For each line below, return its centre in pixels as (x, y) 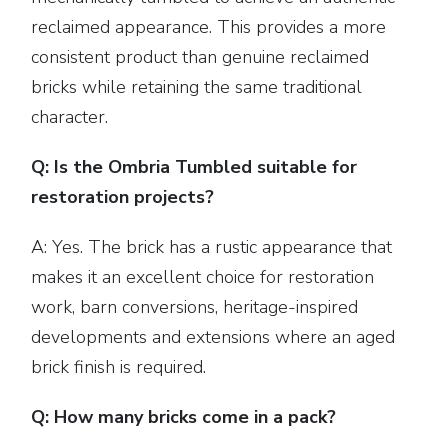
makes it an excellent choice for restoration (203, 277)
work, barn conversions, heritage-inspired (195, 307)
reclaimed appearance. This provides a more (209, 27)
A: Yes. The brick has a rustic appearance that (212, 247)
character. (70, 117)
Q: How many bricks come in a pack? (184, 417)
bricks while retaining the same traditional (197, 87)
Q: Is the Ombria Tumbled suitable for (194, 167)
